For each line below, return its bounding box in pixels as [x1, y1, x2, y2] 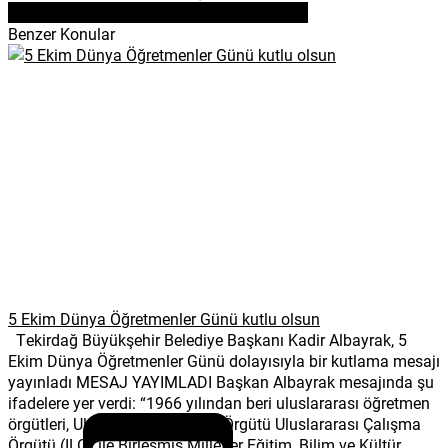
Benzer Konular [8, 22, 115, 44]
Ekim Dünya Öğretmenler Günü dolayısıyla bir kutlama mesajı [8, 349, 440, 371]
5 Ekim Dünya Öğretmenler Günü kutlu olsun [8, 307, 320, 329]
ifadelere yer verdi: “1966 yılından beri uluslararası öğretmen [8, 391, 430, 413]
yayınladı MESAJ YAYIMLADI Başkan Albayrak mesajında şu [8, 370, 434, 392]
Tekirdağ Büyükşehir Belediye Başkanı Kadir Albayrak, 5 [8, 328, 407, 350]
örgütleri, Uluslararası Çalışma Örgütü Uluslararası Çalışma [8, 412, 421, 434]
